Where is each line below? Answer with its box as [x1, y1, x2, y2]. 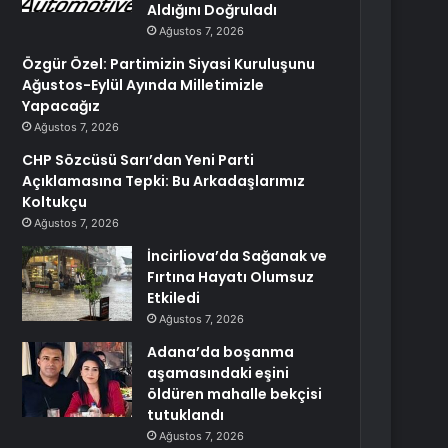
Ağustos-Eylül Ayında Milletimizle [22, 75, 265, 95]
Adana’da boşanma [147, 342, 295, 362]
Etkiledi [147, 288, 201, 308]
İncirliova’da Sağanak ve [147, 246, 328, 266]
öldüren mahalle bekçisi [147, 384, 323, 404]
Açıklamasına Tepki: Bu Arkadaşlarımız [22, 171, 306, 191]
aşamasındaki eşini [147, 363, 290, 383]
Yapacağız [22, 96, 101, 116]
